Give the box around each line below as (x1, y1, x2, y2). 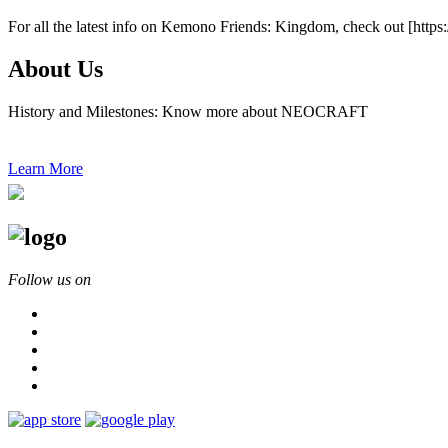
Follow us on (8, 270, 91, 288)
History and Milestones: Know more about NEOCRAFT (8, 102, 368, 120)
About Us (8, 55, 103, 82)
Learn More (8, 159, 83, 177)
